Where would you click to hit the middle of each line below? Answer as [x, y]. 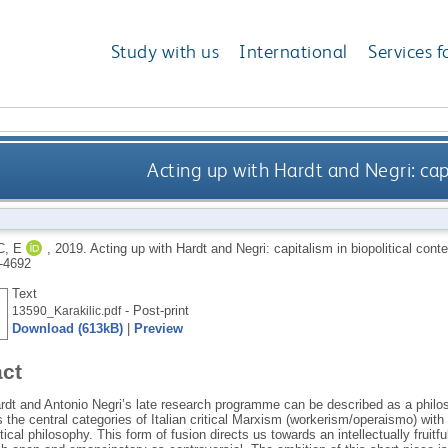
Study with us [165, 52]
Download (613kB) [67, 328]
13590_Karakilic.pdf [66, 310]
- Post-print [154, 310]
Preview [158, 328]
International [293, 52]
